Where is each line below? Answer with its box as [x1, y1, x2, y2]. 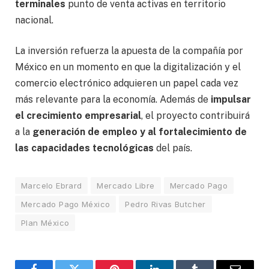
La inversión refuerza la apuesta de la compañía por [15, 45, 243, 57]
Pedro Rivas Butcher [125, 199, 206, 210]
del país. [154, 142, 192, 154]
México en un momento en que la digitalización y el [15, 61, 241, 73]
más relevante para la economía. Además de [15, 94, 208, 106]
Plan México [21, 218, 70, 228]
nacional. [15, 14, 53, 26]
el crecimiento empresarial [15, 110, 141, 122]
